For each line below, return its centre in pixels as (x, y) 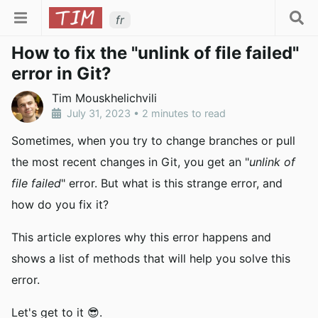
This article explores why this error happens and (141, 237)
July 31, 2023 (98, 113)
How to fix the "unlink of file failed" (155, 53)
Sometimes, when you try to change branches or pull (153, 141)
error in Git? (61, 73)
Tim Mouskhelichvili (104, 98)
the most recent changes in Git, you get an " (130, 162)
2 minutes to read (183, 113)
